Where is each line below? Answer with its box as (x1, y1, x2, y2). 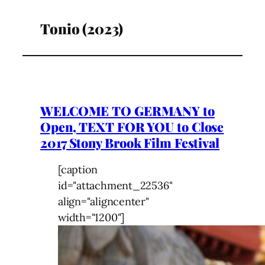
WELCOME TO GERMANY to (40, 102, 215, 119)
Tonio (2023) (40, 18, 123, 38)
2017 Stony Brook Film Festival (40, 134, 219, 151)
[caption (58, 162, 98, 176)
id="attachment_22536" (58, 178, 173, 192)
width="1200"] (58, 210, 125, 224)
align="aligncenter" (58, 194, 149, 208)
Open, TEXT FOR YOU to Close (40, 118, 224, 135)
